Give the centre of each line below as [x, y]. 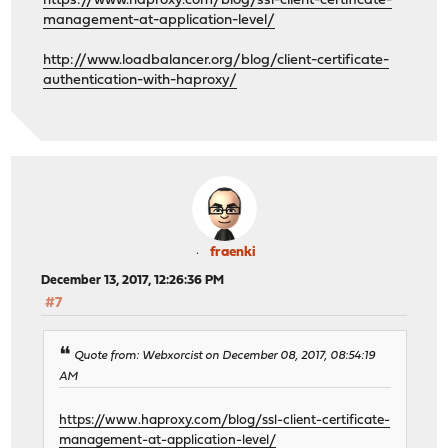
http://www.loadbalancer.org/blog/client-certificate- [216, 60]
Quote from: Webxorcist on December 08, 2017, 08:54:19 [225, 356]
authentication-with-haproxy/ [140, 80]
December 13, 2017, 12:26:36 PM [133, 281]
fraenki [233, 253]
